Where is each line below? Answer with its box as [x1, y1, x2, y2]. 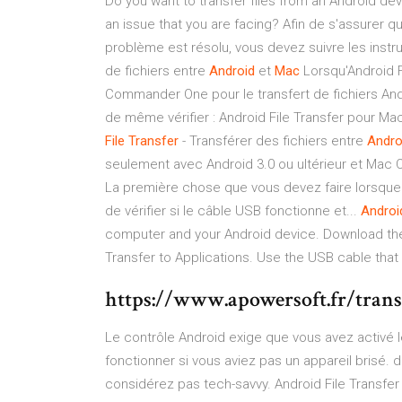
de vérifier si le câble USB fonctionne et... [105, 203, 361, 219]
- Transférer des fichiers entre [179, 133, 367, 149]
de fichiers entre [105, 63, 209, 79]
